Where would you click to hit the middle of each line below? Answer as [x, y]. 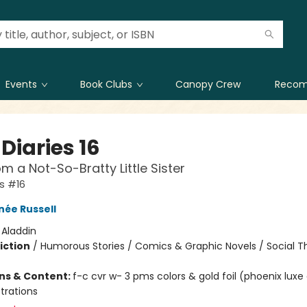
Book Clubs [106, 84]
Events [21, 84]
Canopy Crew [208, 84]
